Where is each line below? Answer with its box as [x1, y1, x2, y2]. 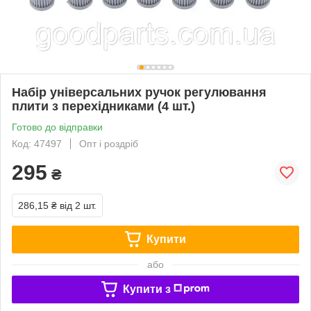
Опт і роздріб [79, 137, 138, 149]
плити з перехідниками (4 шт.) [12, 99, 195, 113]
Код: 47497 [12, 137, 62, 149]
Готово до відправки [12, 121, 103, 133]
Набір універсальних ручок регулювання [12, 85, 267, 99]
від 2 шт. [60, 199, 96, 211]
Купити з [122, 283, 171, 295]
